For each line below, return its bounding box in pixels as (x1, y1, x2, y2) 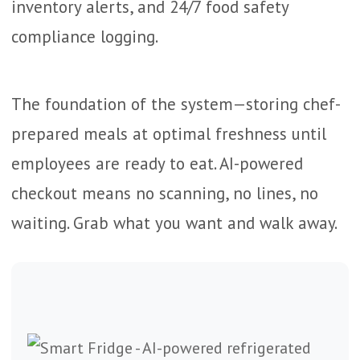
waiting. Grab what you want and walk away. (11, 212, 337, 234)
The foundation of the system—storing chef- (11, 93, 341, 115)
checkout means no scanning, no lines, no (11, 182, 318, 204)
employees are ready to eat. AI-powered (11, 153, 303, 174)
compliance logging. (11, 26, 158, 47)
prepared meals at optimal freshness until (11, 123, 326, 145)
